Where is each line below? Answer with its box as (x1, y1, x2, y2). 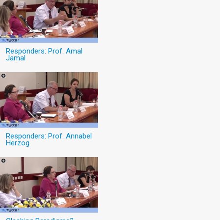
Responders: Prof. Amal (6, 47, 82, 56)
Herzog (6, 138, 29, 148)
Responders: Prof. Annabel (6, 132, 92, 141)
